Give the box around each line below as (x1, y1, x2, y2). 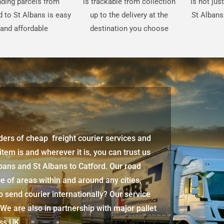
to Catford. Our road (67, 161, 141, 171)
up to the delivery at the (90, 10, 168, 20)
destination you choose (89, 24, 168, 33)
